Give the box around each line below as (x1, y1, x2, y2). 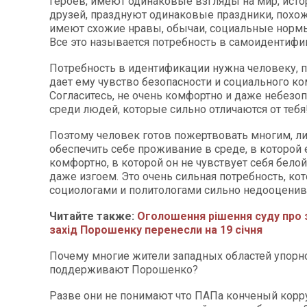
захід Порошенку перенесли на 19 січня (49, 223, 262, 236)
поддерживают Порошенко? (49, 263, 198, 276)
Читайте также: (49, 210, 137, 223)
